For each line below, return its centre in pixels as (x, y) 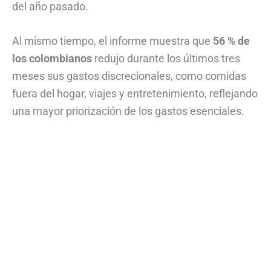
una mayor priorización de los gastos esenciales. (128, 111)
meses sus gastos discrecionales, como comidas (129, 76)
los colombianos (52, 59)
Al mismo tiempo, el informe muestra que (113, 41)
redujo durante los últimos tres (166, 59)
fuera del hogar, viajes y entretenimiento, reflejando (135, 94)
